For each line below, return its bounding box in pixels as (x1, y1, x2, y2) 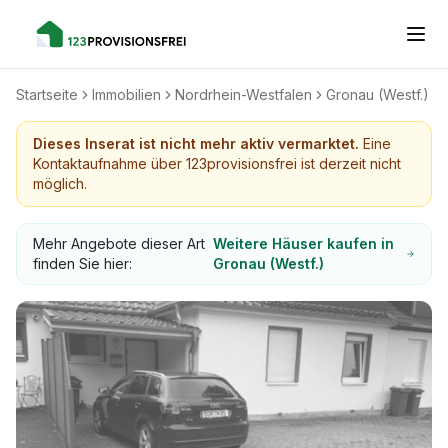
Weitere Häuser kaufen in (212, 235, 394, 252)
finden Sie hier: (33, 255, 132, 272)
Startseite (16, 86, 78, 103)
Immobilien (92, 86, 161, 103)
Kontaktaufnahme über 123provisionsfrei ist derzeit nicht (33, 155, 401, 172)
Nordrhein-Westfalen (175, 86, 312, 103)
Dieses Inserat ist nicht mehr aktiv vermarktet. (33, 135, 359, 152)
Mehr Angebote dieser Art (33, 235, 205, 252)
